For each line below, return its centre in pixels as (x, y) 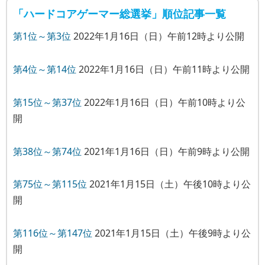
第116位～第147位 (53, 233)
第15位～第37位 (47, 102)
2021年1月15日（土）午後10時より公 (169, 184)
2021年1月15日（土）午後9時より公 (172, 233)
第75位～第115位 (50, 184)
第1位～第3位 (42, 36)
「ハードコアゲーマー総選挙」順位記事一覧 (119, 14)
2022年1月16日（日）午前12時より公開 (158, 36)
